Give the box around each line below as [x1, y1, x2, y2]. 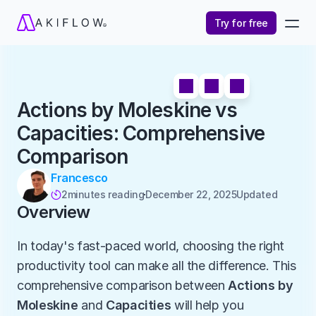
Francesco [51, 171, 108, 185]
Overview [17, 202, 90, 222]
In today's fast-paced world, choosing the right [17, 238, 285, 253]
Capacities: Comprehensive [17, 121, 265, 145]
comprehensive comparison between [17, 278, 229, 293]
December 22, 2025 [145, 188, 237, 200]
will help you [171, 298, 244, 312]
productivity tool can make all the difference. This [17, 258, 296, 273]
